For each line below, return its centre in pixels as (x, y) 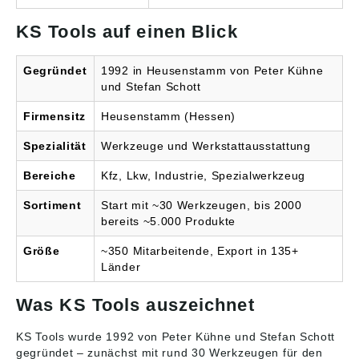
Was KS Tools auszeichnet (135, 305)
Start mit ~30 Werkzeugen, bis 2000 (202, 206)
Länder (121, 267)
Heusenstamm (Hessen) (168, 117)
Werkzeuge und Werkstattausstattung (206, 146)
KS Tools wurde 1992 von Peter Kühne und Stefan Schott (176, 337)
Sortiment (52, 206)
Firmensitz (54, 117)
